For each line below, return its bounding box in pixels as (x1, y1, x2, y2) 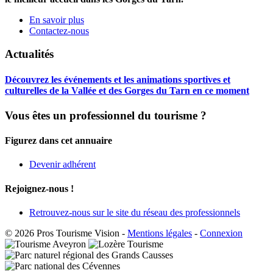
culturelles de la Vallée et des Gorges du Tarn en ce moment (5, 85, 249, 96)
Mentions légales (127, 227, 192, 238)
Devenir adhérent (29, 159, 96, 170)
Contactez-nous (29, 25, 89, 36)
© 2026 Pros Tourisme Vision (5, 227, 119, 238)
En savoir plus (29, 14, 84, 25)
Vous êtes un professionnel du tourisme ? (5, 108, 207, 122)
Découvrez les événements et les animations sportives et (5, 74, 230, 85)
